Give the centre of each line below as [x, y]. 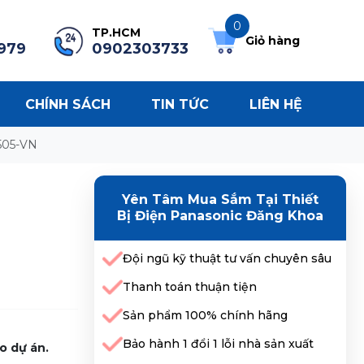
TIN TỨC [180, 104]
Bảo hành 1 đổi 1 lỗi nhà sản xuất [218, 344]
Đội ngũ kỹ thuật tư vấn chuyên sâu [227, 258]
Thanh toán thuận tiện [189, 287]
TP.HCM [117, 32]
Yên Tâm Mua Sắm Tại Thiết [220, 199]
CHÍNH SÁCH [67, 104]
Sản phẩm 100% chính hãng [205, 315]
